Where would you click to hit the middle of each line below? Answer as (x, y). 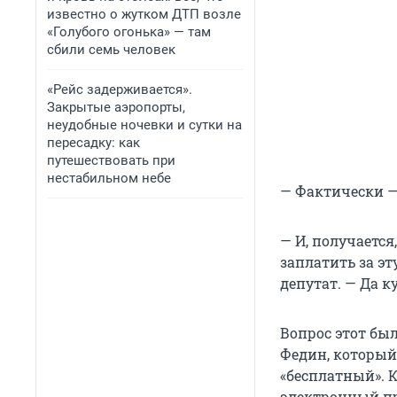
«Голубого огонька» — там (129, 32)
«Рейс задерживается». (120, 90)
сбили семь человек (111, 50)
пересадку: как (93, 143)
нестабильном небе (109, 178)
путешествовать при (111, 160)
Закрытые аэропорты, (116, 107)
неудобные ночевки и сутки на (144, 125)
